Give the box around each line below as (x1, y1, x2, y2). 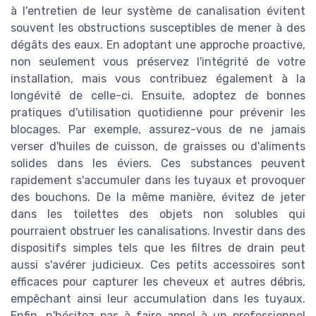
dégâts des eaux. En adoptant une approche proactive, (11, 37, 305, 51)
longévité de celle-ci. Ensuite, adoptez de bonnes (11, 88, 305, 102)
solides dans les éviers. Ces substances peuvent (11, 156, 305, 170)
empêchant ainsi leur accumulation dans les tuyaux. (11, 291, 305, 305)
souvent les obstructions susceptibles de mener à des (11, 20, 305, 35)
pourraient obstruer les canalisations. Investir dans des (11, 224, 305, 238)
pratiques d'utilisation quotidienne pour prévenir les (11, 105, 305, 119)
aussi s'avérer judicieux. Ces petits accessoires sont (11, 257, 305, 272)
